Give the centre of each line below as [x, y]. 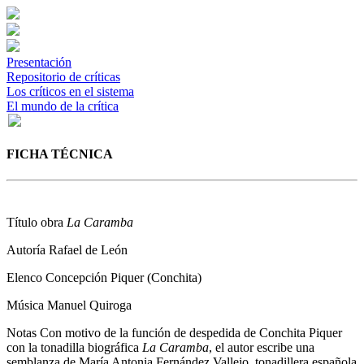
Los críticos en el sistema [70, 91]
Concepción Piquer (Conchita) [123, 277]
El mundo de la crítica [63, 106]
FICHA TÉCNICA [60, 154]
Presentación [39, 62]
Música [27, 305]
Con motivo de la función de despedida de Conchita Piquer [191, 332]
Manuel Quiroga [89, 305]
